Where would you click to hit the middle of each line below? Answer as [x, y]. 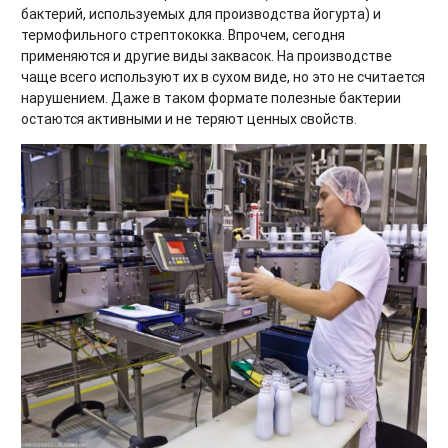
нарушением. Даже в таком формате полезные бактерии [211, 97]
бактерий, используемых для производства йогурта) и [201, 13]
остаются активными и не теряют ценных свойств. [189, 118]
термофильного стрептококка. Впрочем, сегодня [183, 34]
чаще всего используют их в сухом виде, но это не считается [223, 76]
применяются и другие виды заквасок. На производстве [206, 55]
